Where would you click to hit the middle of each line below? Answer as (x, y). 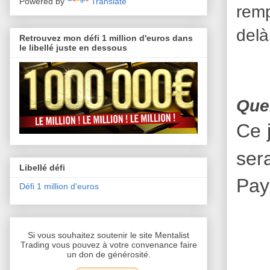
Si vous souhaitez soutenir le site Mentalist (108, 235)
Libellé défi (42, 168)
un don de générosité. (108, 255)
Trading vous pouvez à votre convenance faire (108, 245)
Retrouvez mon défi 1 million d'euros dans (106, 38)
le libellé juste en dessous (73, 47)
